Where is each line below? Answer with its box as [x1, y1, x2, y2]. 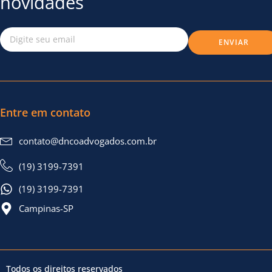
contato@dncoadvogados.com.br [19, 134, 157, 147]
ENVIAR [219, 36, 250, 47]
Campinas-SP [19, 202, 74, 214]
